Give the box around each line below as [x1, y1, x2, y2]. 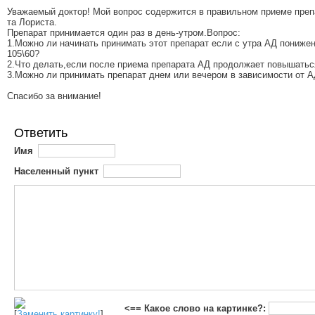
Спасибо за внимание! [7, 91, 101, 101]
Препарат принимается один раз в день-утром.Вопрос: [7, 27, 240, 38]
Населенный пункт [14, 166, 98, 176]
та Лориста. [7, 17, 57, 27]
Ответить [14, 126, 67, 140]
